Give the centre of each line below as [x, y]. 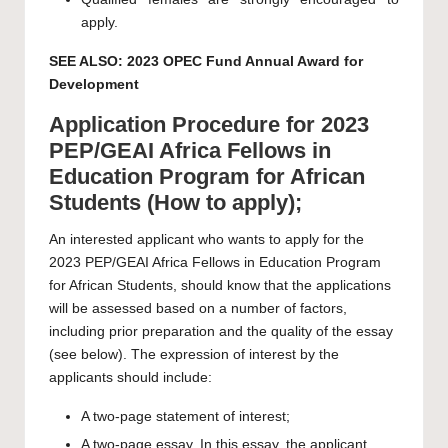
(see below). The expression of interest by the [194, 355]
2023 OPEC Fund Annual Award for [245, 62]
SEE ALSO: [88, 62]
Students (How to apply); [175, 203]
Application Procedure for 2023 [209, 125]
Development [94, 85]
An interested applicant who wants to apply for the [206, 240]
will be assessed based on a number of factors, [198, 309]
